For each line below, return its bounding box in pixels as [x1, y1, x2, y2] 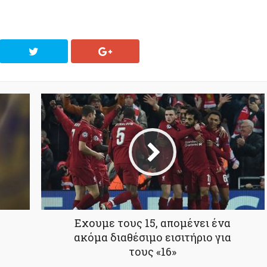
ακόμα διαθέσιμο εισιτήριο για [74, 230, 231, 245]
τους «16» [129, 244, 176, 259]
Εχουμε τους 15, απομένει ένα [74, 216, 231, 231]
